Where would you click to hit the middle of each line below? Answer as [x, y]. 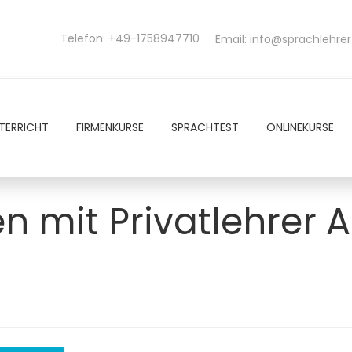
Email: [233, 39]
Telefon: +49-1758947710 [130, 38]
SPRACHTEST [205, 127]
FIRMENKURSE [110, 127]
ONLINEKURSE [300, 127]
